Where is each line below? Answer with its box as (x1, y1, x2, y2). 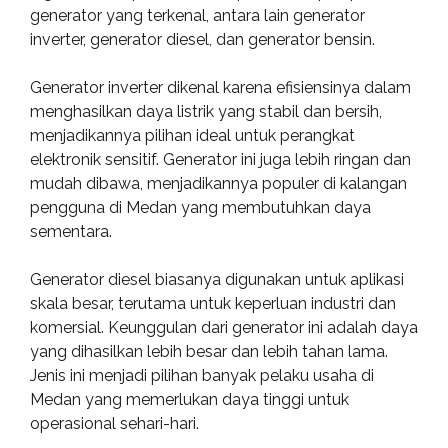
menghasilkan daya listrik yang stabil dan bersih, (30, 102, 382, 121)
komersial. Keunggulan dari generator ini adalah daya (30, 318, 418, 337)
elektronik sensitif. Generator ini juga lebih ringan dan (30, 150, 411, 169)
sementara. (30, 222, 112, 241)
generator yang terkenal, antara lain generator (30, 6, 365, 25)
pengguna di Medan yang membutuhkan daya (30, 198, 371, 217)
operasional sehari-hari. (30, 414, 199, 433)
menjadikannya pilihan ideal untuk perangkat (30, 126, 355, 145)
